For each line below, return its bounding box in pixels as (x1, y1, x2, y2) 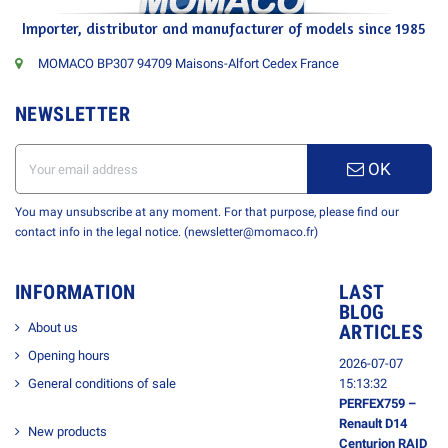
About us (28, 320, 78, 336)
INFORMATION (15, 280, 136, 305)
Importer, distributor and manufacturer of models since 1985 (22, 19, 426, 39)
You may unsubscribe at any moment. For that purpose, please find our (15, 205, 399, 220)
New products (28, 424, 107, 440)
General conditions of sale (28, 376, 176, 392)
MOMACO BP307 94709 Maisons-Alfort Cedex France (35, 56, 339, 72)
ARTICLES (338, 320, 424, 345)
